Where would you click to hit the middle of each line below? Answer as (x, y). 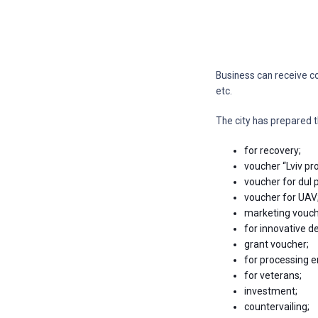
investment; (271, 291)
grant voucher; (277, 245)
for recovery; (273, 151)
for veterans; (273, 276)
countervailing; (277, 307)
